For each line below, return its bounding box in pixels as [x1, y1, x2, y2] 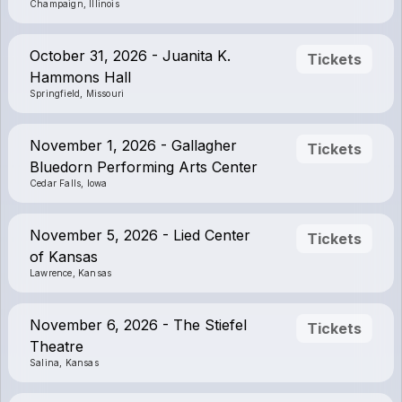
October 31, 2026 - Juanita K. [30, 47, 231, 65]
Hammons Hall [30, 68, 131, 86]
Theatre [30, 337, 83, 355]
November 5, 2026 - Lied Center [30, 226, 250, 244]
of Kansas [30, 248, 98, 266]
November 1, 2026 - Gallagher [30, 136, 237, 154]
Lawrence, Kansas [30, 267, 112, 278]
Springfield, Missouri [30, 88, 125, 99]
